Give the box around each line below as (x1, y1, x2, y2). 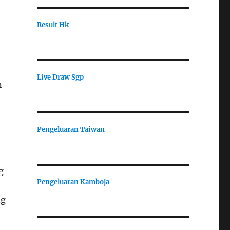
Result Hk (36, 20, 69, 29)
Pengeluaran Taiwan (36, 125, 105, 134)
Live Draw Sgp (36, 72, 84, 82)
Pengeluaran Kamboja (36, 177, 109, 186)
